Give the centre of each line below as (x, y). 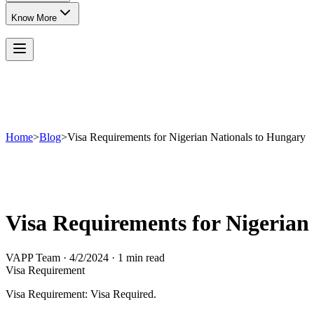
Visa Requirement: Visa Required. (81, 294)
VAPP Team (33, 257)
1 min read (141, 257)
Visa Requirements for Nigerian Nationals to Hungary (186, 137)
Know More (34, 18)
